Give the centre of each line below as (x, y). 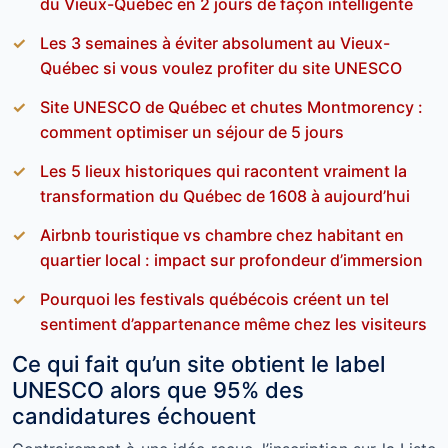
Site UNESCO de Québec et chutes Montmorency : (231, 107)
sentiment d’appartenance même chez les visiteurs (233, 324)
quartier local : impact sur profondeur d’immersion (231, 260)
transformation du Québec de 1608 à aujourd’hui (225, 196)
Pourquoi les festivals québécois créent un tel (214, 299)
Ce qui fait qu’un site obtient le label (198, 364)
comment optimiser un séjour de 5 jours (192, 132)
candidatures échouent (134, 416)
